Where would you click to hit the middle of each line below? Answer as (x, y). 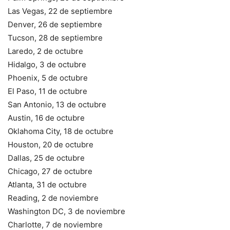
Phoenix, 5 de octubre (48, 78)
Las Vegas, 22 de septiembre (60, 11)
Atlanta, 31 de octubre (47, 184)
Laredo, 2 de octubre (45, 51)
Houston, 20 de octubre (51, 144)
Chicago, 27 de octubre (50, 171)
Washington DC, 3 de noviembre (66, 211)
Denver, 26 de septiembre (55, 24)
